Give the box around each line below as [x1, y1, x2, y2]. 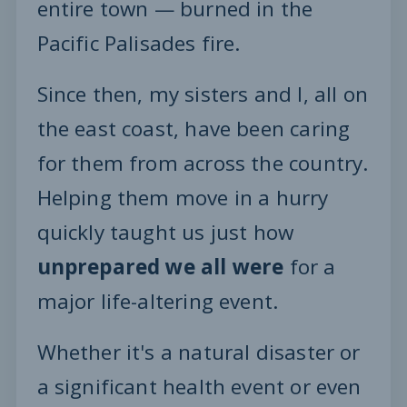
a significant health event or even [36, 372, 362, 402]
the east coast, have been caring [36, 114, 351, 144]
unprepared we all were [36, 253, 284, 282]
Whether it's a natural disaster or [36, 338, 361, 367]
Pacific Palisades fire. [36, 29, 241, 58]
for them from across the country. [36, 149, 369, 178]
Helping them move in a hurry [36, 184, 329, 213]
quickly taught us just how [36, 218, 294, 247]
